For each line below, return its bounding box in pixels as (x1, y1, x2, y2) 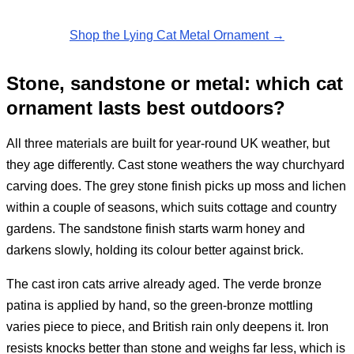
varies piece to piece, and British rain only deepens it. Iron (6, 319, 329, 333)
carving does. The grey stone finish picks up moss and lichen (6, 179, 346, 193)
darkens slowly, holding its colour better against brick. (6, 243, 303, 257)
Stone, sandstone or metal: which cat (6, 72, 343, 94)
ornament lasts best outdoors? (6, 96, 285, 119)
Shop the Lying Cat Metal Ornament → (70, 28, 284, 42)
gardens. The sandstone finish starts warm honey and (6, 221, 305, 235)
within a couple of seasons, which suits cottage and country (6, 200, 337, 214)
